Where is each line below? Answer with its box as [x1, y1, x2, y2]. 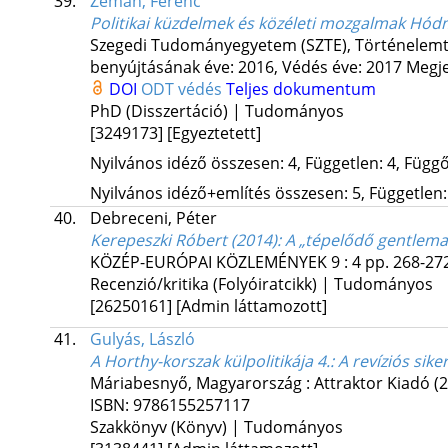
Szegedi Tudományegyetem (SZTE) [89, 34, 347, 57]
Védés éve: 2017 [281, 56, 402, 79]
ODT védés [140, 78, 226, 101]
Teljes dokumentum [225, 78, 376, 101]
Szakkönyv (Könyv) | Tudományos [89, 416, 343, 439]
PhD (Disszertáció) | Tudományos [89, 100, 344, 123]
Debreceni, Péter [89, 207, 217, 230]
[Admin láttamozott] [175, 295, 327, 318]
